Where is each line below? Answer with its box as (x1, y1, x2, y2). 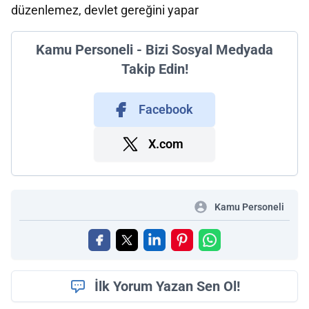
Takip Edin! (121, 61, 188, 77)
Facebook (138, 102, 193, 117)
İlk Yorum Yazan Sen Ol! (94, 278, 240, 295)
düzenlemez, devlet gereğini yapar (11, 3, 199, 17)
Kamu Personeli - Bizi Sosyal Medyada (36, 41, 273, 58)
